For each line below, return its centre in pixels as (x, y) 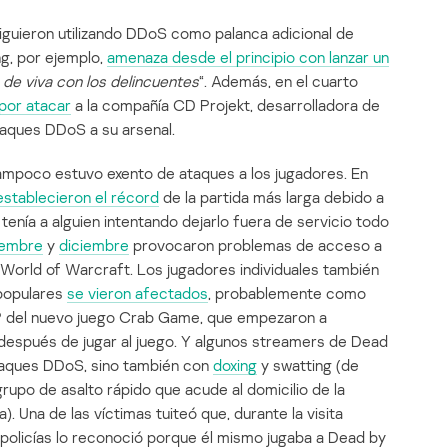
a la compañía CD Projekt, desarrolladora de (225, 105)
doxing (235, 365)
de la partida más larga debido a (271, 197)
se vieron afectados (137, 293)
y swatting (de (308, 365)
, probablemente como (287, 293)
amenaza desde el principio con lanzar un (248, 57)
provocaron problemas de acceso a (255, 245)
